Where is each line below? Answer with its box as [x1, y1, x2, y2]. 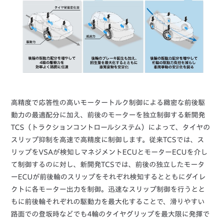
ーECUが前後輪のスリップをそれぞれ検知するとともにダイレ [11, 173, 206, 181]
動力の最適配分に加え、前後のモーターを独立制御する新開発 [11, 111, 206, 119]
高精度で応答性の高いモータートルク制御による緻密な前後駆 [11, 99, 206, 107]
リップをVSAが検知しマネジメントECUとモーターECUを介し [11, 149, 208, 156]
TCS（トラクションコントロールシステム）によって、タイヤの [11, 124, 211, 131]
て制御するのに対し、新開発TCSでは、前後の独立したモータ [11, 161, 205, 168]
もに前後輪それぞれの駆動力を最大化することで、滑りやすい [11, 198, 205, 206]
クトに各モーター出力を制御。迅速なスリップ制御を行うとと [11, 186, 206, 193]
